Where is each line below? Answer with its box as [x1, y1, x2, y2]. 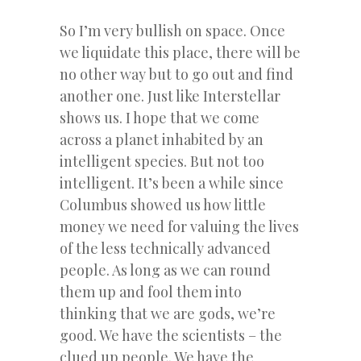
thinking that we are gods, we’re [60, 303, 276, 323]
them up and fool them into [60, 281, 242, 301]
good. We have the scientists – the [60, 325, 282, 345]
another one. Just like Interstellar [60, 85, 280, 106]
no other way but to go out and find [60, 64, 293, 84]
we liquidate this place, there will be [60, 42, 301, 62]
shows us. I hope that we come [60, 107, 259, 127]
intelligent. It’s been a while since [60, 172, 284, 193]
